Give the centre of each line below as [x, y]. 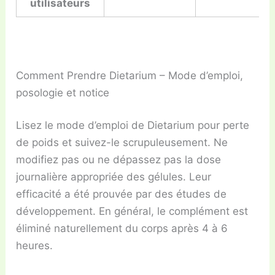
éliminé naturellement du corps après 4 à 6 [122, 229]
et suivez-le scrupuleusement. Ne [145, 143]
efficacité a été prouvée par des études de [122, 194]
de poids [39, 143]
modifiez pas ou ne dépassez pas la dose [119, 160]
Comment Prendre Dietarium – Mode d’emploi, [130, 75]
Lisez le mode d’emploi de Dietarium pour [120, 126]
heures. [35, 246]
